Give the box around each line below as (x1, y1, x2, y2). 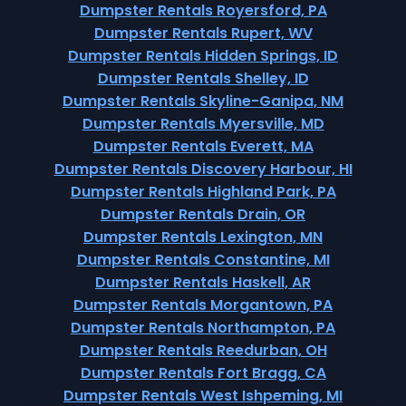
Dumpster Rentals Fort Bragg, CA (80, 362, 326, 383)
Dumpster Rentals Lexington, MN (83, 227, 323, 247)
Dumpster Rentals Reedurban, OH (79, 340, 327, 361)
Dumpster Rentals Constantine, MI (76, 249, 330, 270)
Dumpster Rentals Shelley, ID (97, 68, 309, 89)
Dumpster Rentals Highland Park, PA (70, 181, 336, 202)
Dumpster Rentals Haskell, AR (95, 272, 311, 293)
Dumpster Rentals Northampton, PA (71, 317, 335, 338)
